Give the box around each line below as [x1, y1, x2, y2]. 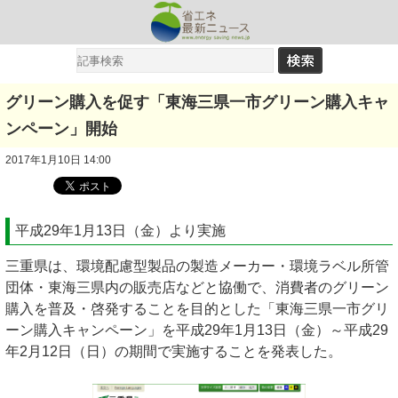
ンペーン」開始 [5, 120, 117, 138]
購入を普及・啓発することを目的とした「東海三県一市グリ [5, 301, 389, 316]
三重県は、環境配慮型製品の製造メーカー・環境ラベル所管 [5, 259, 389, 274]
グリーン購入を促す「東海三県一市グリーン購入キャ [5, 93, 389, 111]
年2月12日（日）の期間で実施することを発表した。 [5, 344, 342, 359]
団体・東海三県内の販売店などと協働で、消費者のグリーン [5, 280, 389, 295]
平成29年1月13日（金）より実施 [15, 223, 226, 238]
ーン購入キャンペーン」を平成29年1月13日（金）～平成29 [5, 322, 388, 338]
